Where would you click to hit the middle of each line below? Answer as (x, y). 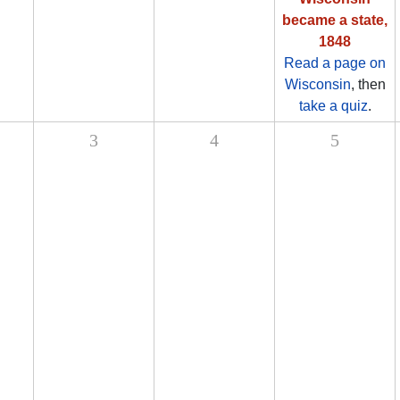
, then (368, 85)
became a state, (335, 21)
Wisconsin (317, 85)
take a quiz (333, 106)
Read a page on (335, 63)
